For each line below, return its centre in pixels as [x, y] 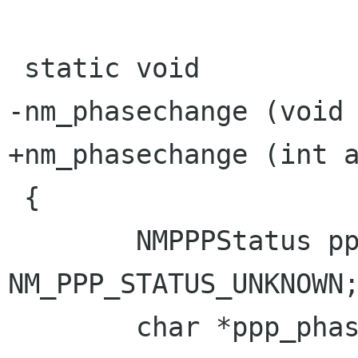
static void [16, 68]
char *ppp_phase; [72, 327]
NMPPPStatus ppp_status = [72, 241]
